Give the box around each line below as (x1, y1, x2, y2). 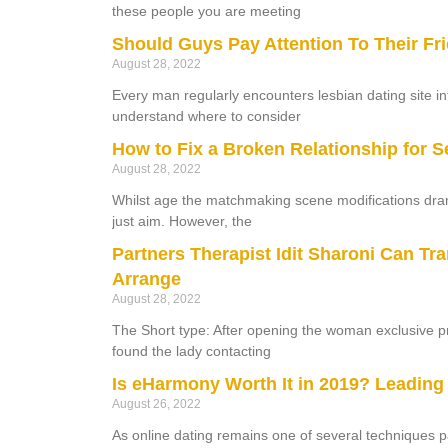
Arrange (112, 268, 181, 289)
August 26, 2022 (112, 396, 201, 411)
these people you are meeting (112, 2, 301, 19)
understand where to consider (112, 107, 301, 124)
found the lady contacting (112, 342, 271, 359)
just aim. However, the (112, 212, 252, 229)
